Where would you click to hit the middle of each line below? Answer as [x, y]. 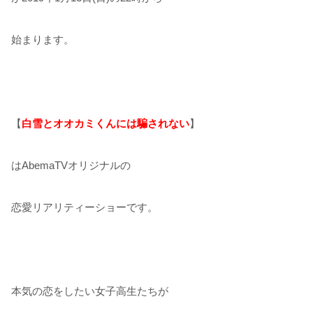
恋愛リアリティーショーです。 [85, 207]
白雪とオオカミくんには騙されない [105, 123]
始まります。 [43, 39]
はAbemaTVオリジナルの [71, 165]
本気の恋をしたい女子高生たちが [90, 291]
